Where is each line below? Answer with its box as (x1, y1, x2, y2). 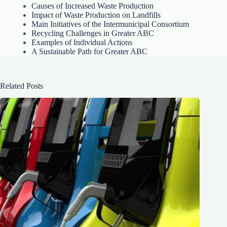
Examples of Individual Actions (31, 37, 133, 47)
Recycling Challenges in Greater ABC (31, 28, 155, 37)
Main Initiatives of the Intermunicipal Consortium (31, 19, 190, 28)
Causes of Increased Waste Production (31, 1, 154, 10)
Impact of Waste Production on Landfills (31, 10, 161, 19)
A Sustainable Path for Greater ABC (31, 47, 148, 56)
